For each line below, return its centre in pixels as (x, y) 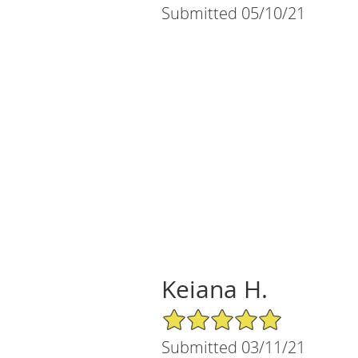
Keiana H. (215, 289)
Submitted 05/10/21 (233, 13)
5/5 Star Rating (201, 314)
